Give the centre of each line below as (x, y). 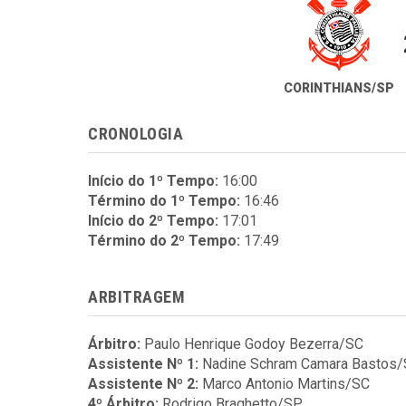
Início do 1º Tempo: (153, 181)
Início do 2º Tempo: (153, 221)
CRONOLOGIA (136, 134)
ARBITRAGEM (137, 297)
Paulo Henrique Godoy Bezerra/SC (254, 344)
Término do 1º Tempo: (164, 201)
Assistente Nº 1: (143, 364)
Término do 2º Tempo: (164, 241)
